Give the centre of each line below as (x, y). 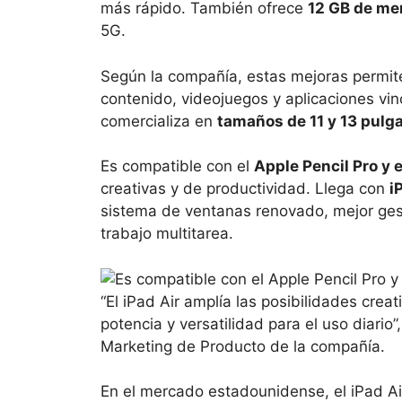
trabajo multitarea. (167, 234)
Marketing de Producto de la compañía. (243, 346)
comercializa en (159, 121)
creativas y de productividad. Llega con (245, 189)
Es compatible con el (177, 166)
